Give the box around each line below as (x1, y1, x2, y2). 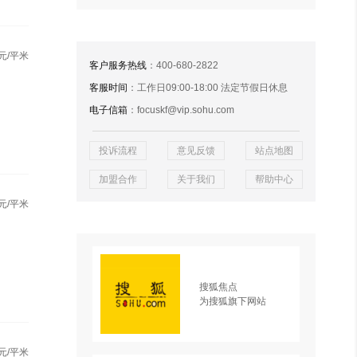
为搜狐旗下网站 (199, 296, 266, 307)
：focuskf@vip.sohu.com (127, 104, 234, 116)
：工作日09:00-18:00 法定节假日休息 (127, 82, 288, 93)
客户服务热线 (89, 60, 147, 71)
